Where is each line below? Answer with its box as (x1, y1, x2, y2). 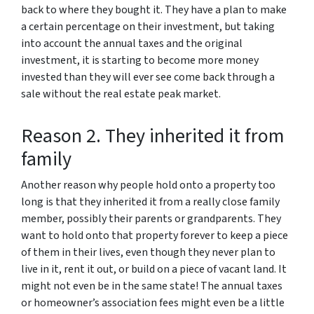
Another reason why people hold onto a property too (21, 177, 275, 193)
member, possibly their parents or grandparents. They (21, 211, 281, 226)
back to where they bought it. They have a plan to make (21, 2, 287, 18)
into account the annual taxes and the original (21, 36, 243, 51)
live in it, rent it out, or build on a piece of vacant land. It (21, 261, 287, 277)
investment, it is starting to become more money (21, 53, 259, 68)
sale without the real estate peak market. (21, 86, 221, 102)
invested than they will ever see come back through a (21, 69, 275, 85)
